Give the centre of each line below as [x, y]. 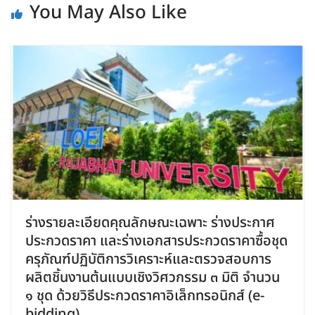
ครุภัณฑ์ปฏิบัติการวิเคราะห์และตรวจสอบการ [148, 259]
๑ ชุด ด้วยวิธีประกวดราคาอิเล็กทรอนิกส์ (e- [145, 296]
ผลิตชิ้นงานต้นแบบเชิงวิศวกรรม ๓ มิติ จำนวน [153, 277]
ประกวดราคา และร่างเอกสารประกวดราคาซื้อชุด [156, 241]
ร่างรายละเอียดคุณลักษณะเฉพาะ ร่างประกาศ [150, 223]
